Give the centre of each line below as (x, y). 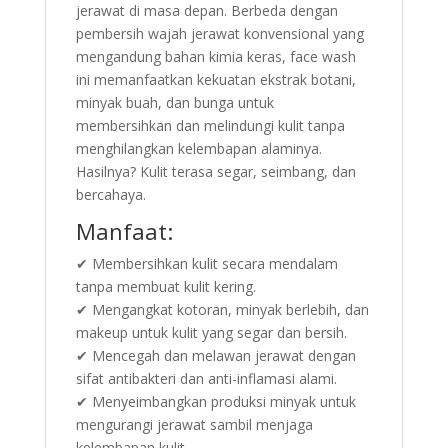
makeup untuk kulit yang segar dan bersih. (211, 332)
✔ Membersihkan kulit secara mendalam (206, 263)
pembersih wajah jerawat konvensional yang (219, 33)
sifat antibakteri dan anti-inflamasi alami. (206, 378)
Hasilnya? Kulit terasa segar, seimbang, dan (215, 171)
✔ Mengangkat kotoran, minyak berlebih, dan (222, 309)
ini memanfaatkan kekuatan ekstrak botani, (215, 79)
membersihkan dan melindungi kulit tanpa (210, 125)
